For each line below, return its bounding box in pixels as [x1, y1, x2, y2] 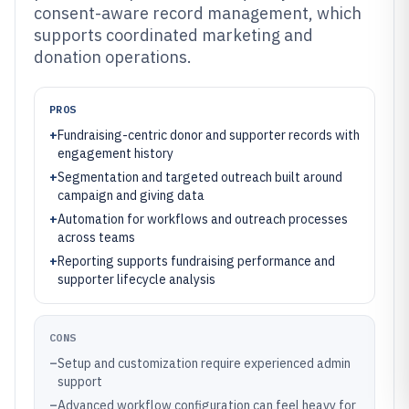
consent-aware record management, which [34, 3, 362, 24]
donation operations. [34, 47, 192, 68]
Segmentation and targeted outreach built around [58, 169, 342, 185]
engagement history [58, 145, 173, 162]
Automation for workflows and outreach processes [58, 211, 348, 227]
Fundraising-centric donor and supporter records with [58, 127, 360, 143]
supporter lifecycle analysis [58, 271, 215, 288]
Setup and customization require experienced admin [58, 355, 351, 372]
